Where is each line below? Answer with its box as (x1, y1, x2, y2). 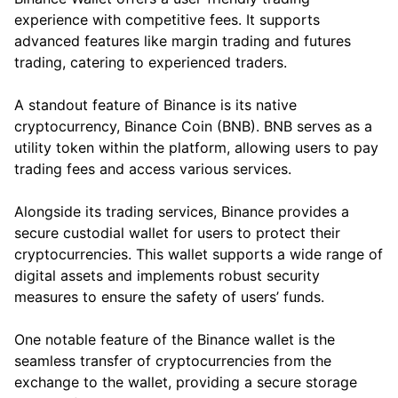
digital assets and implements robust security (14, 267, 320, 285)
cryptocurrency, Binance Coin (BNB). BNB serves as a (14, 117, 372, 136)
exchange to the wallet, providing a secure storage (14, 373, 357, 392)
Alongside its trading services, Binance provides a (14, 203, 349, 221)
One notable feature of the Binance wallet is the (14, 330, 335, 349)
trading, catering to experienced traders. (14, 53, 287, 72)
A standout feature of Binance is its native (14, 96, 297, 115)
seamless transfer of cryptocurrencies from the (14, 352, 331, 370)
